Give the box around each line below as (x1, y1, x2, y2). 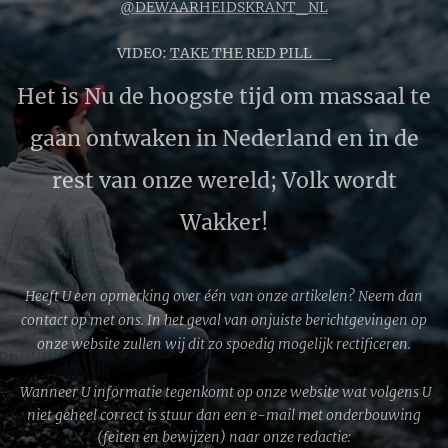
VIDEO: (116, 44, 170, 62)
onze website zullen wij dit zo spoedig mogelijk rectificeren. (37, 335, 411, 353)
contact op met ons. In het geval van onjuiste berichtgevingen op (21, 311, 427, 329)
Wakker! (179, 209, 269, 236)
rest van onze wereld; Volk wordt (51, 167, 397, 194)
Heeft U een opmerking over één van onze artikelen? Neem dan (25, 287, 423, 305)
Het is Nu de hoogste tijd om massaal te (17, 83, 431, 110)
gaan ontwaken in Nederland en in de (29, 125, 419, 152)
